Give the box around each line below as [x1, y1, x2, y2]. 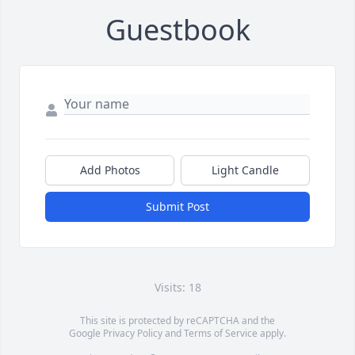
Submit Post [146, 199, 209, 215]
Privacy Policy [103, 326, 162, 341]
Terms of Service [184, 326, 258, 341]
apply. [258, 326, 286, 341]
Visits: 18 [154, 280, 201, 296]
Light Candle [212, 162, 279, 178]
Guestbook [105, 10, 250, 50]
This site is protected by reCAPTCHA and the [80, 314, 275, 328]
